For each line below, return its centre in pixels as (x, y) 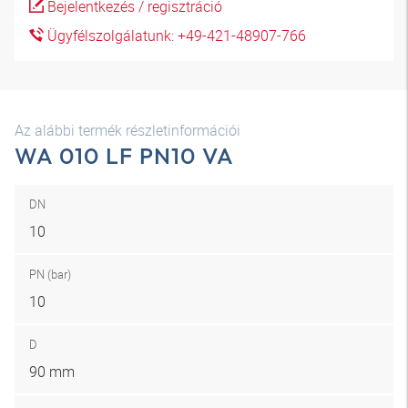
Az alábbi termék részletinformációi (127, 130)
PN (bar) (50, 274)
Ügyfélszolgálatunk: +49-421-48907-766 (175, 36)
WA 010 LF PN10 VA (125, 156)
